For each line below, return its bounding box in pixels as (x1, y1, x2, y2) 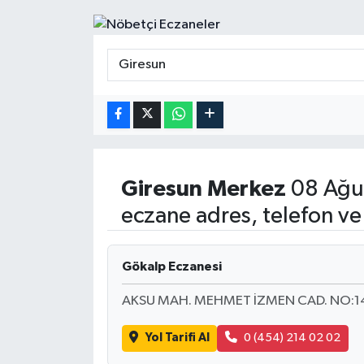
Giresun (120, 178, 202, 201)
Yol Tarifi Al (145, 331, 210, 344)
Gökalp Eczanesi (121, 260, 222, 274)
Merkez (206, 178, 286, 201)
